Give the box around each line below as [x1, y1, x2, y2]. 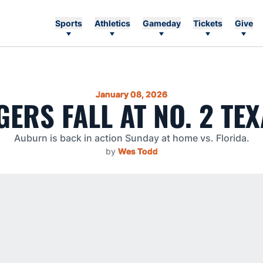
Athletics [94, 18, 130, 28]
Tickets [193, 18, 222, 28]
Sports [55, 18, 82, 28]
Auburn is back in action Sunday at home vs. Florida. [14, 132, 249, 144]
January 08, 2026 [96, 89, 167, 99]
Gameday [142, 18, 181, 28]
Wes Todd [117, 146, 158, 156]
